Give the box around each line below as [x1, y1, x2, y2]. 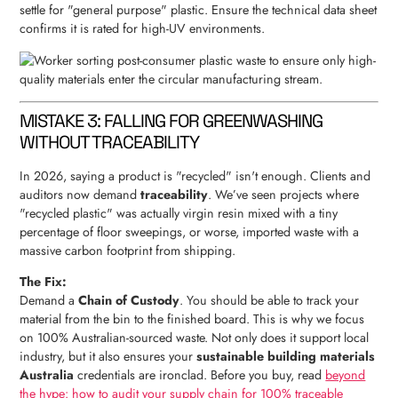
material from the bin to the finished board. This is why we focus [20, 310, 365, 329]
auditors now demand [20, 186, 141, 204]
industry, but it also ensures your [20, 347, 197, 366]
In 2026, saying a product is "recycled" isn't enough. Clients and [20, 167, 371, 186]
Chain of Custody [78, 291, 180, 310]
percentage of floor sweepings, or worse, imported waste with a [20, 223, 360, 242]
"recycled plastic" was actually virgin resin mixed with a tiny [20, 204, 338, 223]
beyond [325, 366, 366, 385]
